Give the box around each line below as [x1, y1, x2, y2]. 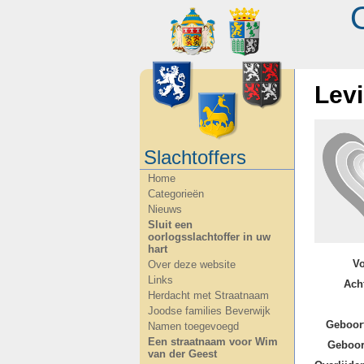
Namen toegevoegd [148, 320, 239, 332]
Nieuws [148, 203, 182, 215]
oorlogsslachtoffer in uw [148, 231, 271, 243]
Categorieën [148, 188, 204, 200]
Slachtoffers [144, 146, 246, 168]
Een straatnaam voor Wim [148, 336, 278, 348]
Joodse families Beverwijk [148, 305, 271, 317]
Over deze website [148, 258, 236, 271]
